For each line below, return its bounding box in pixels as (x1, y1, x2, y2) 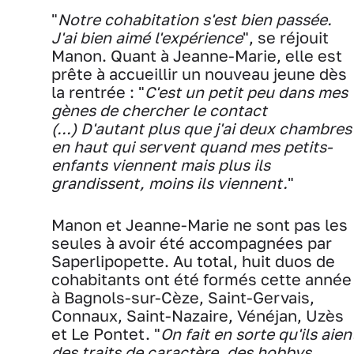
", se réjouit (243, 28, 329, 47)
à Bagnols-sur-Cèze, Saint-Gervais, (51, 288, 314, 307)
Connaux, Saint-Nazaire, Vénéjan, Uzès (51, 307, 344, 326)
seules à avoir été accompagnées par (51, 234, 332, 253)
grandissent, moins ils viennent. (51, 174, 288, 193)
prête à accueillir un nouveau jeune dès (51, 65, 347, 84)
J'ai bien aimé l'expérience (51, 28, 243, 47)
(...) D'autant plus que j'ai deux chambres (51, 119, 352, 138)
